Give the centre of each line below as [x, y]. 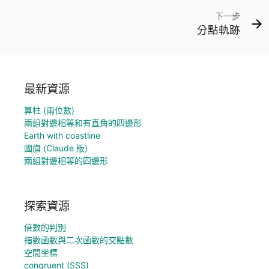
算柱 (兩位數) [49, 110]
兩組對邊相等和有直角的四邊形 [83, 122]
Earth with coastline [62, 135]
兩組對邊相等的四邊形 [66, 160]
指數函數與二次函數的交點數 [79, 240]
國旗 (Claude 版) [56, 148]
